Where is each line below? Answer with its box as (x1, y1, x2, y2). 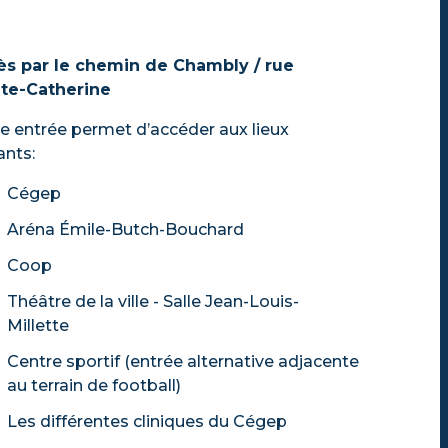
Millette (7, 316, 73, 335)
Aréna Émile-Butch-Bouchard (7, 220, 248, 239)
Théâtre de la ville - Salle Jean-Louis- (7, 292, 299, 311)
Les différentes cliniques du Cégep (7, 412, 291, 431)
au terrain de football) (7, 376, 185, 395)
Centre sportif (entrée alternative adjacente (7, 352, 359, 371)
